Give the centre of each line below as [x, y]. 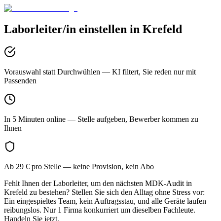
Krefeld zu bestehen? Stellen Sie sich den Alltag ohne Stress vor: [104, 192]
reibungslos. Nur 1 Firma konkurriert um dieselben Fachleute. [100, 210]
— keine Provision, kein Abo [108, 166]
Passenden [20, 80]
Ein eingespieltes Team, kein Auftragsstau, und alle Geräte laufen [105, 201]
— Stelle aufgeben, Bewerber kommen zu [132, 119]
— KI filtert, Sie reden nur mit [148, 72]
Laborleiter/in [40, 29]
